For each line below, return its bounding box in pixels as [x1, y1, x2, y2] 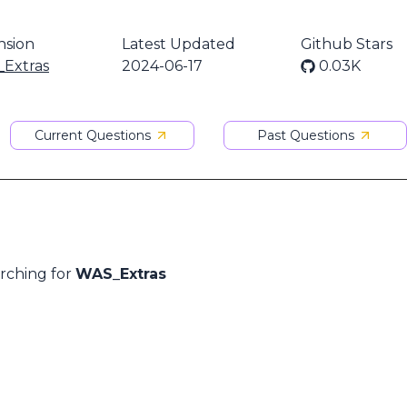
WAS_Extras [75, 265, 166, 283]
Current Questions [35, 127, 152, 144]
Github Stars [301, 35, 392, 53]
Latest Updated [122, 35, 235, 53]
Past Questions [257, 127, 355, 144]
